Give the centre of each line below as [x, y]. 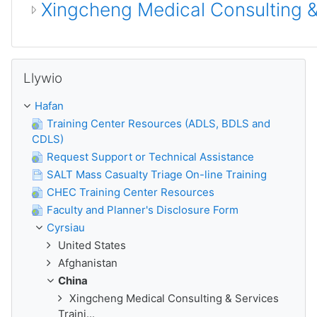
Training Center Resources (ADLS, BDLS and [158, 123]
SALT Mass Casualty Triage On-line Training [157, 174]
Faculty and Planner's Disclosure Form [143, 210]
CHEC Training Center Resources [131, 192]
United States [92, 245]
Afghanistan [88, 263]
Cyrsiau [66, 227]
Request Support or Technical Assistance [150, 157]
